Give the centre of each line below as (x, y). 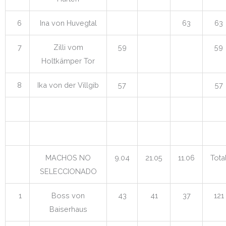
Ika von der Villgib (68, 85)
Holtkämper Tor (68, 61)
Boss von (68, 195)
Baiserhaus (68, 209)
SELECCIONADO (68, 171)
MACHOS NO (68, 157)
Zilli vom (68, 47)
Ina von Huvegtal (68, 23)
